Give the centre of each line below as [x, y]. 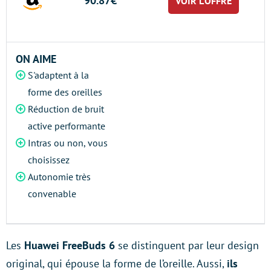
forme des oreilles [65, 92]
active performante [67, 126]
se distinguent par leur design [187, 245]
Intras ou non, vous [68, 143]
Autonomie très [59, 177]
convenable [52, 194]
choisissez [49, 160]
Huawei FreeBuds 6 [70, 245]
